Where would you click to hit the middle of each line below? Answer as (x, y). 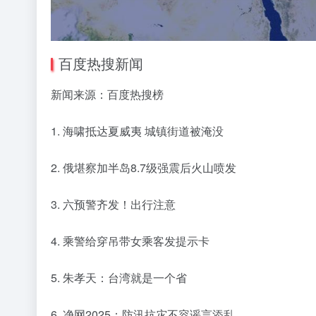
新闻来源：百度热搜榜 (107, 94)
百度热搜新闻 (101, 63)
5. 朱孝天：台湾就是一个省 (119, 277)
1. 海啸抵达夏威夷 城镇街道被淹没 (137, 130)
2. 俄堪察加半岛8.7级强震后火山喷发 (144, 167)
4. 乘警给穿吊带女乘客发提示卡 (130, 241)
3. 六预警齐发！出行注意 (113, 204)
